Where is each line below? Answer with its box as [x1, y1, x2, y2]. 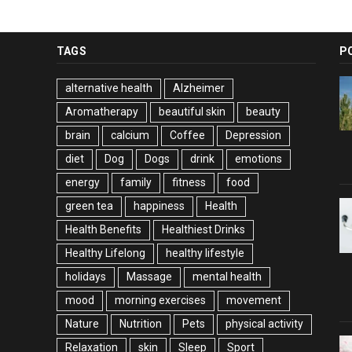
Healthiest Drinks [162, 223, 245, 236]
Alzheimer [173, 82, 225, 95]
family [120, 176, 152, 189]
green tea [65, 200, 113, 213]
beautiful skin [159, 105, 225, 119]
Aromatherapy [65, 105, 138, 119]
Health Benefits [65, 223, 141, 236]
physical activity [225, 317, 303, 331]
